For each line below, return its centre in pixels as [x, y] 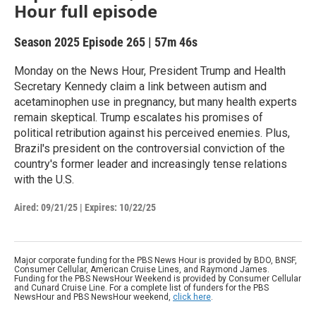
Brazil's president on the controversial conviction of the [150, 148]
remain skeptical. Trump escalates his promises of [139, 117]
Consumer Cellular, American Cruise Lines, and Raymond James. [142, 269]
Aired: [26, 207]
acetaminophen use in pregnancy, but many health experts [156, 102]
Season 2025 [48, 42]
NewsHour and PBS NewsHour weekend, [93, 297]
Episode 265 [114, 42]
